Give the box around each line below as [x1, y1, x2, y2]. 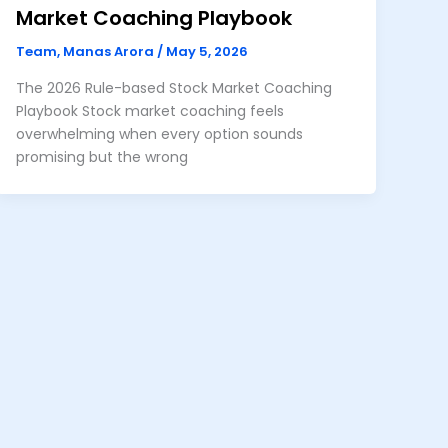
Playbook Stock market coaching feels [15, 101, 284, 121]
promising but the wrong [15, 147, 188, 167]
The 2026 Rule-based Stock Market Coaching [15, 78, 332, 98]
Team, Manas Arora [15, 42, 157, 62]
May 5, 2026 [165, 42, 248, 62]
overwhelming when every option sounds [15, 124, 303, 144]
